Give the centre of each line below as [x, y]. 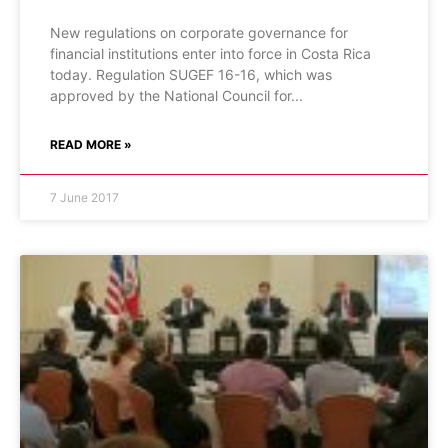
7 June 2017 [84, 197]
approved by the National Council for [170, 95]
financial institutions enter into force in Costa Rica [210, 53]
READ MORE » [91, 144]
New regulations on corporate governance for [199, 32]
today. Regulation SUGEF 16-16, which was [191, 74]
